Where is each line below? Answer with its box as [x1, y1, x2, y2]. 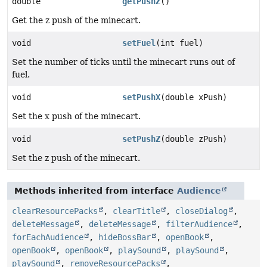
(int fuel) [155, 38, 203, 48]
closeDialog [175, 206, 228, 216]
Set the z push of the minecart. [12, 153, 140, 163]
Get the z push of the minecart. [12, 15, 141, 26]
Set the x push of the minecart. [12, 111, 141, 122]
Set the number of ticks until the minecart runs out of [12, 57, 235, 67]
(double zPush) [160, 134, 227, 144]
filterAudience [166, 219, 232, 229]
